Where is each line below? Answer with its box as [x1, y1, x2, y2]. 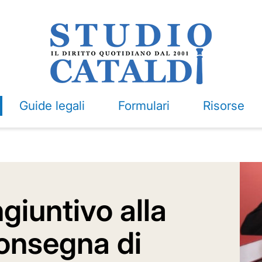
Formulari [118, 98, 170, 113]
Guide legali [19, 98, 85, 113]
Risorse [202, 98, 244, 113]
